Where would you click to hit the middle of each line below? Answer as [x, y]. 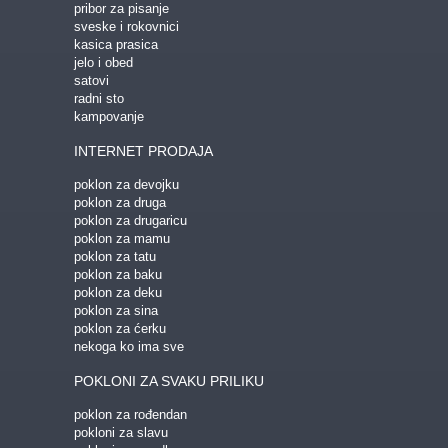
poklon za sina [116, 310]
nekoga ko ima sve [129, 346]
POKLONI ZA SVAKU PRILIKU [169, 381]
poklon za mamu [122, 238]
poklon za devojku [126, 184]
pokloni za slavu [121, 432]
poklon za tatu [115, 256]
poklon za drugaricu [130, 220]
